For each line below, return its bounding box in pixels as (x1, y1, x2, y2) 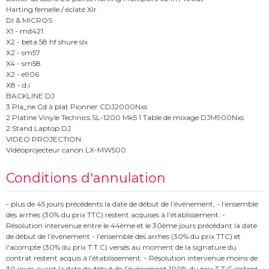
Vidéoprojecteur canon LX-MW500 (6, 145, 126, 154)
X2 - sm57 (6, 47, 40, 57)
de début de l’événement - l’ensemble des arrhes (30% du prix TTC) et (6, 232, 241, 241)
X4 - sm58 (6, 58, 41, 68)
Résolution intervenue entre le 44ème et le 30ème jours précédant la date (6, 221, 257, 231)
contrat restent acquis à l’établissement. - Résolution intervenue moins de (6, 253, 258, 263)
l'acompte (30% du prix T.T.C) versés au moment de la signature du (6, 243, 237, 252)
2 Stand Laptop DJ (6, 123, 71, 133)
